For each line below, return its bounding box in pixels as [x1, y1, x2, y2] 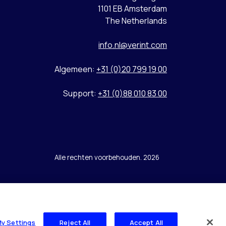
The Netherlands [105, 15, 167, 26]
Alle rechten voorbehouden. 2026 [54, 152, 159, 162]
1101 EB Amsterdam [98, 3, 167, 14]
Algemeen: [54, 63, 96, 75]
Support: [63, 87, 98, 99]
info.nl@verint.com [98, 39, 167, 50]
